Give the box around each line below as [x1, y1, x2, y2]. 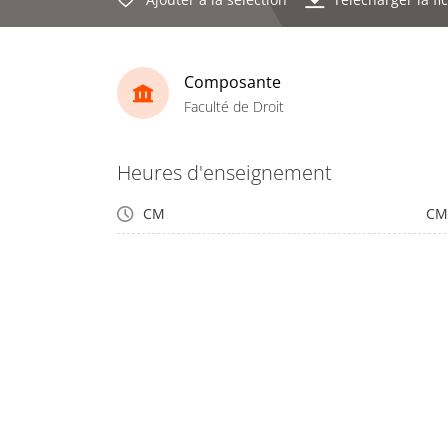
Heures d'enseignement [117, 159, 332, 186]
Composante [184, 70, 281, 93]
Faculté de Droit [184, 96, 284, 116]
